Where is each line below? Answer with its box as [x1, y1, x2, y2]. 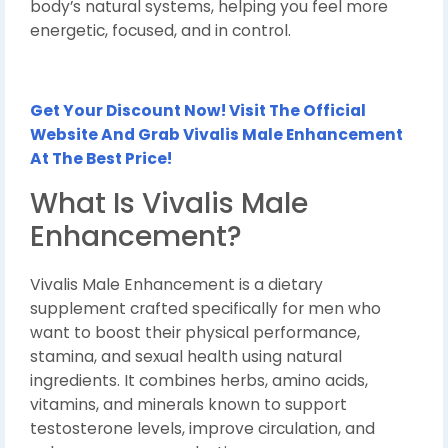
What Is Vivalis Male [30, 184, 308, 224]
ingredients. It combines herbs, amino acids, [30, 370, 368, 392]
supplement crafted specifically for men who [30, 298, 381, 320]
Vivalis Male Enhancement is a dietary [30, 274, 323, 296]
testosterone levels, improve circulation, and [30, 418, 375, 440]
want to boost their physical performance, [30, 322, 360, 344]
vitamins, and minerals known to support [30, 394, 347, 416]
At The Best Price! [30, 148, 172, 170]
